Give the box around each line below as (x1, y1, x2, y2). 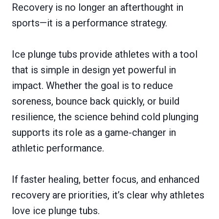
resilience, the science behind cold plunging (12, 110, 198, 123)
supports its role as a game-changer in (12, 126, 176, 138)
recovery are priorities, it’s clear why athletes (12, 189, 204, 201)
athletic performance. (12, 142, 104, 154)
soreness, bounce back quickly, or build (12, 95, 179, 107)
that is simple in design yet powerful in (12, 64, 176, 76)
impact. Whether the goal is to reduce (12, 79, 173, 91)
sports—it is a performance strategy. (12, 17, 167, 29)
